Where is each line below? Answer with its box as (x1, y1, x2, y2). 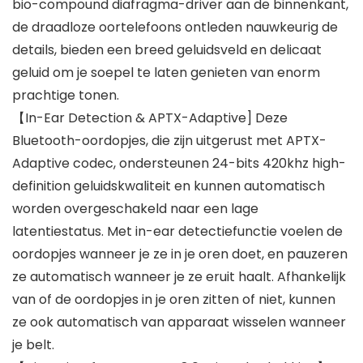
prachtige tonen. (12, 86, 119, 105)
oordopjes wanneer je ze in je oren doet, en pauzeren (12, 245, 348, 264)
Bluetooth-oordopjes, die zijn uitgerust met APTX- (12, 131, 327, 151)
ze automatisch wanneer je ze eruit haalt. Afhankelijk (12, 267, 346, 287)
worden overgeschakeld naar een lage (12, 199, 258, 219)
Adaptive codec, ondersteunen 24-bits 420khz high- (12, 154, 346, 173)
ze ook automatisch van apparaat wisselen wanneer (12, 313, 346, 332)
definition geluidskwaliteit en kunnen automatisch (12, 177, 325, 196)
